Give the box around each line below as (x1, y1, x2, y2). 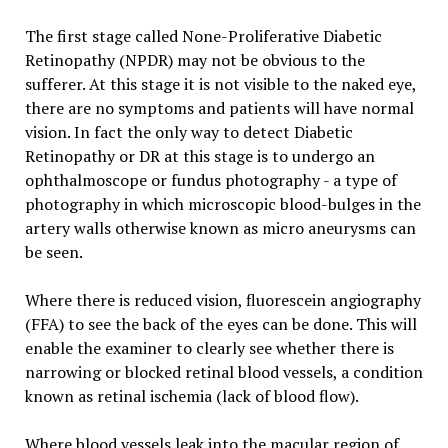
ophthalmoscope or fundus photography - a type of (24, 168, 397, 191)
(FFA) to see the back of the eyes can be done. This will (24, 312, 417, 335)
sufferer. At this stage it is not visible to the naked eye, (24, 72, 416, 95)
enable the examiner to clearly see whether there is (24, 336, 394, 359)
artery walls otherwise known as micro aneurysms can (24, 216, 416, 239)
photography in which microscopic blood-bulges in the (24, 192, 421, 215)
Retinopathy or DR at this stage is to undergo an (24, 144, 375, 167)
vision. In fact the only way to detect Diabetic (24, 120, 353, 143)
